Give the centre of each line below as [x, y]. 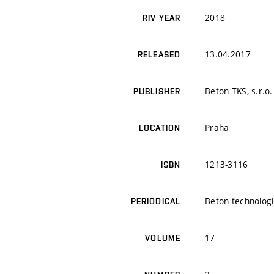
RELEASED [159, 55]
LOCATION [160, 128]
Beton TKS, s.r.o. [239, 91]
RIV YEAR [161, 18]
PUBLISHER [157, 91]
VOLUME [163, 238]
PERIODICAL [155, 202]
